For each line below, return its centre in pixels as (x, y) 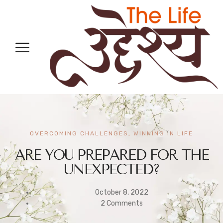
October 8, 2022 (121, 193)
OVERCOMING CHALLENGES (79, 134)
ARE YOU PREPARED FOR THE (111, 155)
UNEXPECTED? (111, 169)
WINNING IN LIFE (163, 134)
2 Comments (121, 204)
